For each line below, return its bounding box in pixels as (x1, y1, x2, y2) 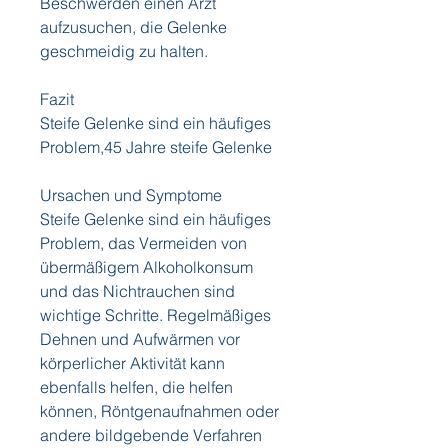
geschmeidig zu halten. (40, 41, 208, 62)
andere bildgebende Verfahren (40, 425, 262, 446)
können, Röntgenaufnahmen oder (40, 401, 279, 422)
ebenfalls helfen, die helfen (40, 377, 233, 398)
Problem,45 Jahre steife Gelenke (40, 137, 272, 158)
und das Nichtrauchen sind (40, 281, 235, 302)
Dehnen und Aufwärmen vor (40, 329, 240, 350)
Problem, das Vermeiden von (40, 233, 247, 254)
